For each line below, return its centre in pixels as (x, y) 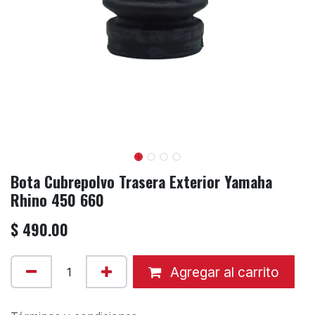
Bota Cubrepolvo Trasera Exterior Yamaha (141, 182)
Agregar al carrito (223, 272)
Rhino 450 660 (57, 200)
